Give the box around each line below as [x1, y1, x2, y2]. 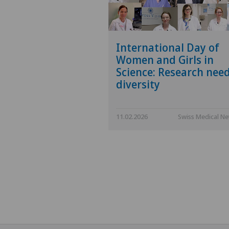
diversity [116, 77, 160, 92]
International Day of [116, 40, 219, 55]
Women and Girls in [116, 53, 214, 67]
